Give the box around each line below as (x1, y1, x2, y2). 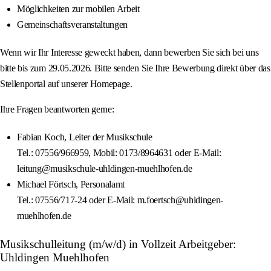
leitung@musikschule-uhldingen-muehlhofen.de (17, 163, 192, 174)
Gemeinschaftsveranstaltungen (17, 19, 128, 30)
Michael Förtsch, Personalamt (17, 179, 125, 190)
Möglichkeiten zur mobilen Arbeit (17, 4, 140, 15)
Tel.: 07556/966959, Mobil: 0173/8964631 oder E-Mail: (17, 148, 221, 158)
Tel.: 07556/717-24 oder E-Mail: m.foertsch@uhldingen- (17, 195, 224, 206)
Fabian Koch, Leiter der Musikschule (17, 132, 152, 143)
